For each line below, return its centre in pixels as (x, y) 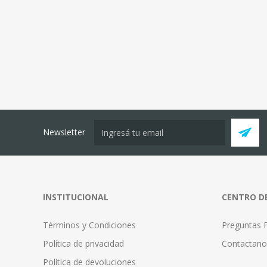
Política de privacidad (83, 243)
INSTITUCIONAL (76, 197)
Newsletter (64, 132)
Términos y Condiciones (89, 225)
